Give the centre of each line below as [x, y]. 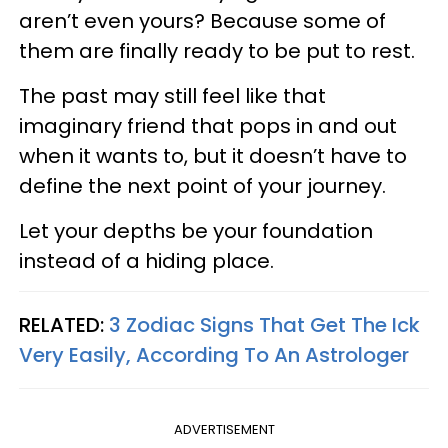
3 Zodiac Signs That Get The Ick [264, 325]
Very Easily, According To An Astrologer [214, 355]
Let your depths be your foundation [196, 231]
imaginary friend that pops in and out [208, 126]
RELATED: [64, 325]
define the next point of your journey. [205, 186]
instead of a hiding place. [149, 261]
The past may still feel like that [172, 96]
